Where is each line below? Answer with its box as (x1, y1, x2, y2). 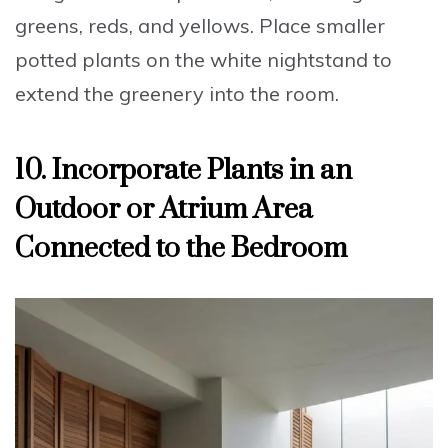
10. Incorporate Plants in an (15, 153, 352, 189)
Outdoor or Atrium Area (15, 192, 313, 228)
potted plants (15, 47, 141, 73)
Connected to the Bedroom (15, 231, 347, 267)
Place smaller (259, 13, 385, 39)
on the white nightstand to (141, 47, 392, 73)
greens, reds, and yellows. (15, 13, 259, 39)
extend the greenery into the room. (15, 81, 339, 107)
